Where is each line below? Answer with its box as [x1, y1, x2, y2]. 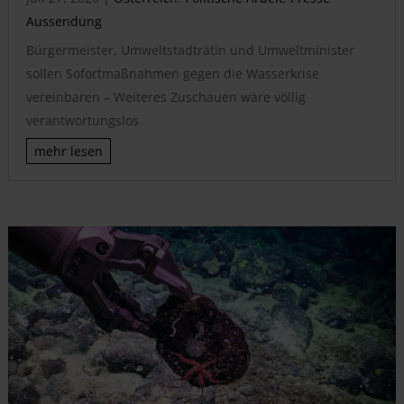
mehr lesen [33, 142, 103, 161]
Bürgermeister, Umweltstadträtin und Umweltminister [25, 41, 354, 60]
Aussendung [25, 13, 102, 31]
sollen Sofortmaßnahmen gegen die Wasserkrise [25, 65, 319, 83]
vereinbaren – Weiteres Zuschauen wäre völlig [25, 88, 306, 106]
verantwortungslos [25, 112, 139, 130]
